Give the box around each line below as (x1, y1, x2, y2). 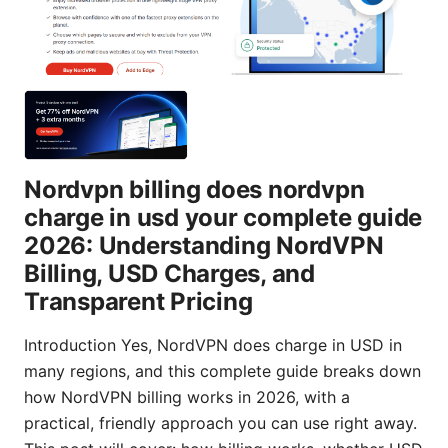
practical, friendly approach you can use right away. (24, 412, 417, 433)
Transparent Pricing (24, 286, 253, 316)
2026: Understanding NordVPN (24, 230, 384, 260)
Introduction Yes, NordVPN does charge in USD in (24, 334, 402, 355)
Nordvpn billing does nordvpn (24, 174, 365, 204)
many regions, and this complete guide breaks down (24, 360, 421, 381)
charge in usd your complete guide (24, 202, 423, 232)
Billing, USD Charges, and (24, 258, 315, 288)
